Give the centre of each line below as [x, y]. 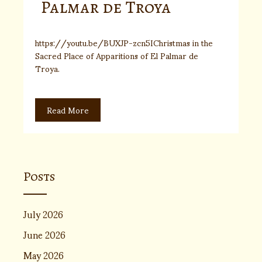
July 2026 [43, 213]
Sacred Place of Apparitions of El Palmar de [117, 55]
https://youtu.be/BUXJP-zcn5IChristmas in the [124, 42]
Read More [68, 109]
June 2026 [44, 234]
